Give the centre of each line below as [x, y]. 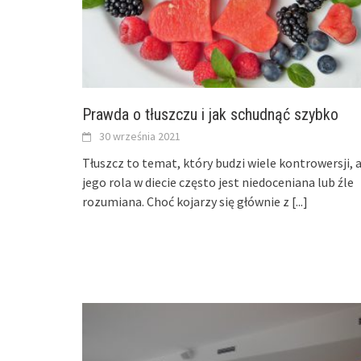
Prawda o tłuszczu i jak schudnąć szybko [210, 114]
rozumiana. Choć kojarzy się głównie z [187, 201]
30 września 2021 [140, 136]
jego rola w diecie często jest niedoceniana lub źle [218, 182]
